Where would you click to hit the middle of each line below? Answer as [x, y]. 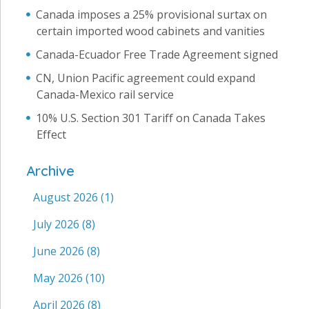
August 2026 [67, 198]
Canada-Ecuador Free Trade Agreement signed [157, 55]
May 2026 [59, 278]
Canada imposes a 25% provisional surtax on [151, 15]
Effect [51, 135]
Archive [50, 171]
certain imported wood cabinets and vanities [151, 31]
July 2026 [58, 225]
